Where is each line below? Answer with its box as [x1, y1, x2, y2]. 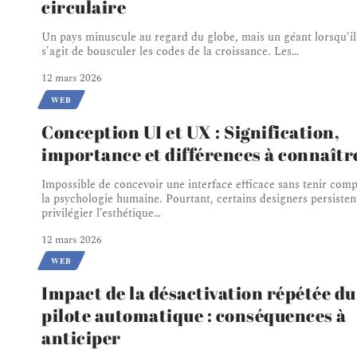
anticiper [41, 325, 121, 349]
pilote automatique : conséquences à [41, 303, 347, 327]
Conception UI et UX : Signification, [41, 120, 339, 143]
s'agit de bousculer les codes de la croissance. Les [41, 42, 292, 60]
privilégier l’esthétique [41, 204, 154, 222]
